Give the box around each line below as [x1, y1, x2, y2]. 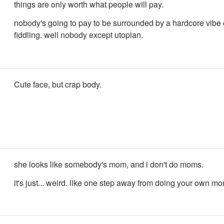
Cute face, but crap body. [14, 78, 101, 90]
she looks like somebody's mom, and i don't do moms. [14, 158, 203, 170]
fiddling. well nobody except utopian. [14, 28, 143, 40]
